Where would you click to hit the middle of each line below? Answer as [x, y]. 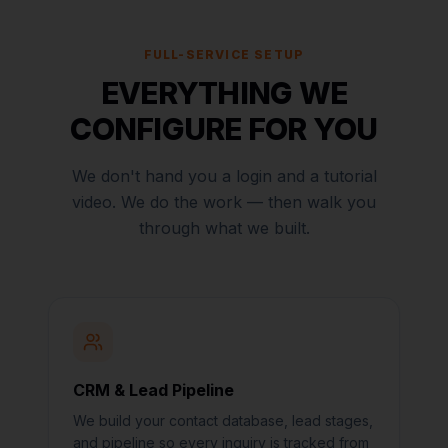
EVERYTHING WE [224, 93]
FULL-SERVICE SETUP [224, 54]
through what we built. [224, 228]
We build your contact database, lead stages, [223, 420]
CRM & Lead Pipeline [153, 390]
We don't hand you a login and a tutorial [224, 176]
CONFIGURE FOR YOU [224, 129]
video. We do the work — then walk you [224, 202]
